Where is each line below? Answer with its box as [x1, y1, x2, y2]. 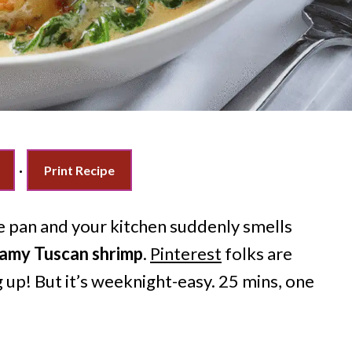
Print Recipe [43, 163, 115, 178]
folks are [222, 243, 292, 265]
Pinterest [150, 243, 222, 265]
